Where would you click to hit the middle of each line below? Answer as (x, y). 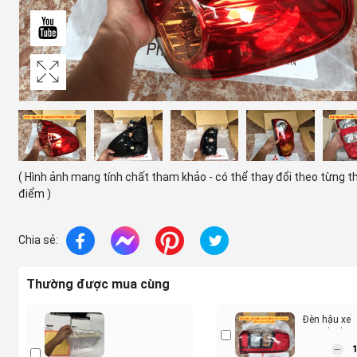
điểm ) (34, 193)
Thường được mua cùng (98, 284)
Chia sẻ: (38, 240)
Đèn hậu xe (326, 319)
